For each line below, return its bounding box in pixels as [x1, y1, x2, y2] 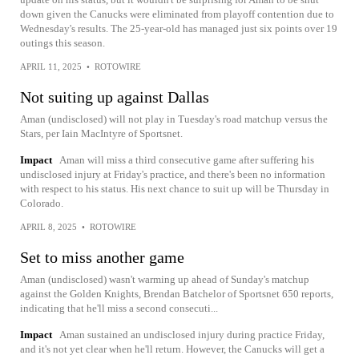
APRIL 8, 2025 [20, 222, 77, 232]
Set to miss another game [20, 248, 184, 266]
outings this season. [20, 37, 105, 49]
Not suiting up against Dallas [20, 88, 209, 106]
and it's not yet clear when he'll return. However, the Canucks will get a [20, 343, 325, 355]
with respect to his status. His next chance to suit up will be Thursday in [20, 183, 329, 195]
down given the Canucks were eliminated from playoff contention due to [20, 8, 334, 20]
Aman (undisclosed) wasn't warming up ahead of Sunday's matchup [20, 273, 309, 285]
